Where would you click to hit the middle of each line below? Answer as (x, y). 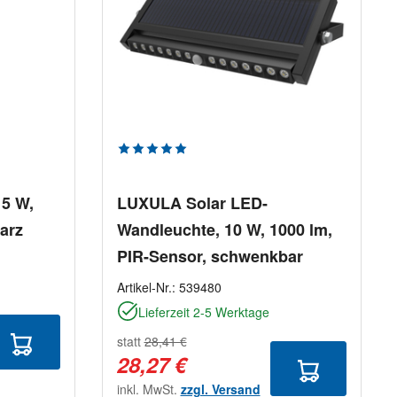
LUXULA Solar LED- (192, 203)
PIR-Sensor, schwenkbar (210, 257)
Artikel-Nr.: (148, 288)
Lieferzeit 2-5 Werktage (203, 312)
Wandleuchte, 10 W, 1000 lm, (224, 230)
